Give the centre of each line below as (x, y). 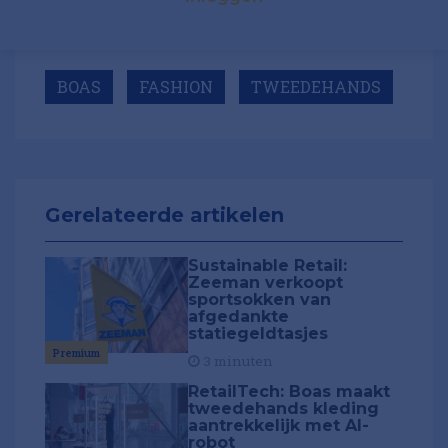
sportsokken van (260, 300)
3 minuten (237, 361)
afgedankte (239, 317)
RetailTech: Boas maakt (289, 391)
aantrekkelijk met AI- (279, 425)
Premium (76, 352)
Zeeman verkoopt (266, 283)
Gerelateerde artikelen (164, 215)
